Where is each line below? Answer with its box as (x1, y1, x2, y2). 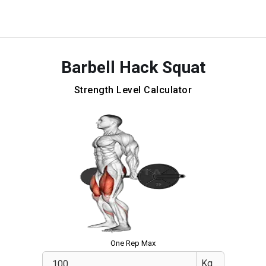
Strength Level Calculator (74, 84, 192, 96)
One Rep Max (110, 239, 156, 248)
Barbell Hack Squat (61, 58, 205, 77)
